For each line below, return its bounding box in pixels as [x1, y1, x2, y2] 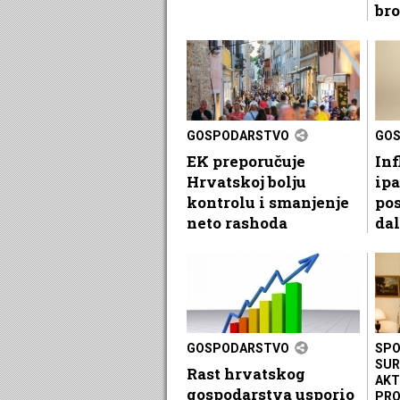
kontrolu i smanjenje [187, 191, 349, 212]
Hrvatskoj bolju [187, 171, 306, 192]
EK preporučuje [187, 150, 305, 171]
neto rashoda [187, 212, 287, 233]
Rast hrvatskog [187, 362, 305, 384]
